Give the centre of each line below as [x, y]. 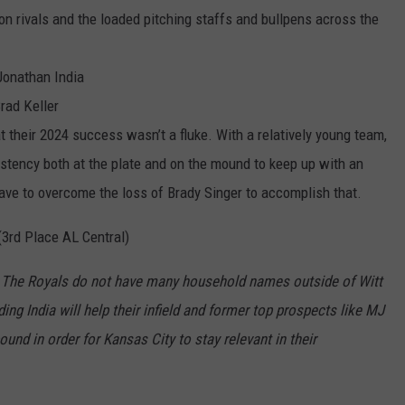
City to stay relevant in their [232, 339]
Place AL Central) [75, 237]
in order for [66, 339]
